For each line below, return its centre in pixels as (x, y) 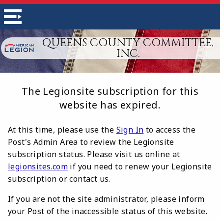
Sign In (130, 130)
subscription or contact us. (59, 179)
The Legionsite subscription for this (110, 91)
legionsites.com (38, 166)
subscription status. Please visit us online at (94, 154)
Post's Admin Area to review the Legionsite (91, 142)
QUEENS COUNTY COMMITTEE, (128, 43)
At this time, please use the (62, 130)
